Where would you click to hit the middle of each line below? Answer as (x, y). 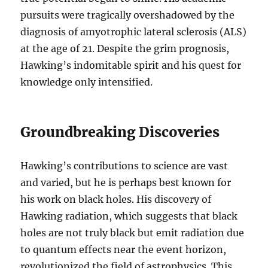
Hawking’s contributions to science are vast (124, 165)
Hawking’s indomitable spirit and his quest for (131, 65)
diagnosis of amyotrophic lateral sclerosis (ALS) (134, 31)
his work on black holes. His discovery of (116, 199)
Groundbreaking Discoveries (120, 132)
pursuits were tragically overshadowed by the (128, 15)
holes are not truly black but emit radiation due (133, 232)
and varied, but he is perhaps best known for (126, 182)
